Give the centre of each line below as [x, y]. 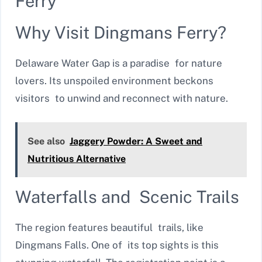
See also [46, 141]
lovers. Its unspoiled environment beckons [114, 81]
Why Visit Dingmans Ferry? [121, 33]
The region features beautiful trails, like [109, 227]
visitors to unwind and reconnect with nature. [122, 99]
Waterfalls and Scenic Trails [127, 196]
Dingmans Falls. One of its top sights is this [117, 245]
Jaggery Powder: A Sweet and [136, 141]
